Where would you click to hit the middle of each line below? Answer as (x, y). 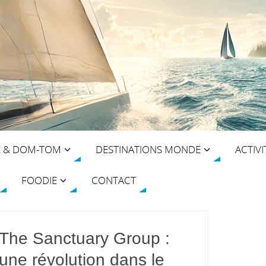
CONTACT (114, 180)
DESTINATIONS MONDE (148, 149)
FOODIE (39, 180)
